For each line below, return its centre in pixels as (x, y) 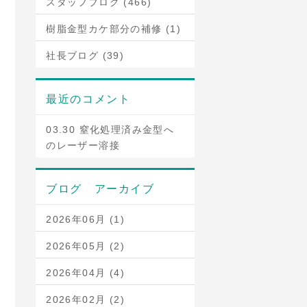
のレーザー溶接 (83, 145)
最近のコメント (88, 99)
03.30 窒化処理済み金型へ (110, 130)
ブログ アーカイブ (100, 189)
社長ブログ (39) (85, 56)
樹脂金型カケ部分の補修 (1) (114, 29)
